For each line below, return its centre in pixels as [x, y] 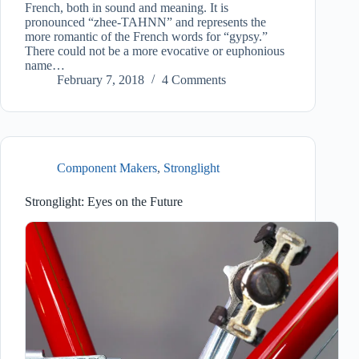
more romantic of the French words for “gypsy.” [146, 37]
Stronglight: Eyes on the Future [104, 202]
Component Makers [107, 168]
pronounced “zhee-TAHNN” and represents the [145, 22]
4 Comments [194, 80]
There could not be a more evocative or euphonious [155, 51]
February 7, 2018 [101, 80]
